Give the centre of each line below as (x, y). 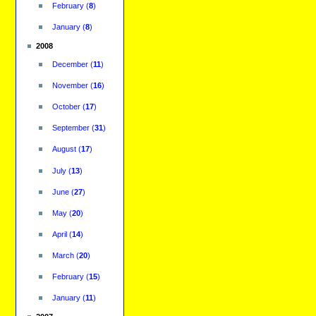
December (70, 64)
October (66, 107)
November (70, 86)
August (64, 149)
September (71, 128)
